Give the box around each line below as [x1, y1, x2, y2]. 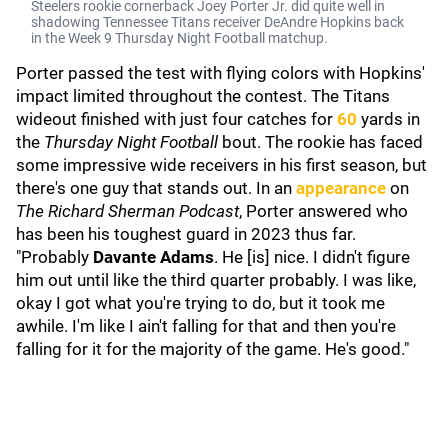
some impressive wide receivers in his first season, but [16, 155, 427, 175]
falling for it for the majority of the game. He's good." [16, 339, 409, 359]
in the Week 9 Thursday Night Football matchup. [31, 30, 328, 46]
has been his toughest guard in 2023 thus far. [16, 224, 356, 244]
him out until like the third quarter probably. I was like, [16, 270, 416, 290]
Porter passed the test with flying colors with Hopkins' [16, 63, 425, 83]
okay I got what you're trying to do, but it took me [16, 293, 385, 313]
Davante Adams [93, 247, 214, 267]
